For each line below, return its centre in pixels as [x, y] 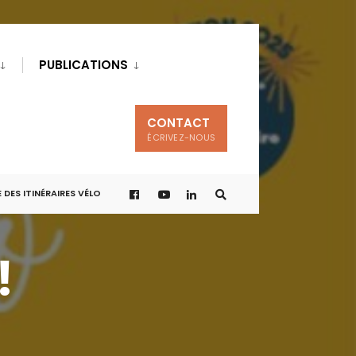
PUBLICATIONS [83, 65]
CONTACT [179, 123]
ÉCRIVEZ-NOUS [181, 137]
